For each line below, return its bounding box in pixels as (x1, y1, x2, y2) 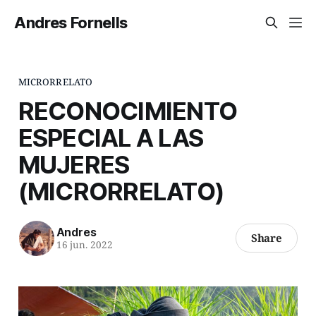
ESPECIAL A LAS (18, 122, 204, 152)
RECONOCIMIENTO (18, 95, 238, 126)
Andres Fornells (14, 13, 128, 32)
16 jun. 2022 (56, 238, 113, 252)
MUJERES (18, 149, 130, 179)
